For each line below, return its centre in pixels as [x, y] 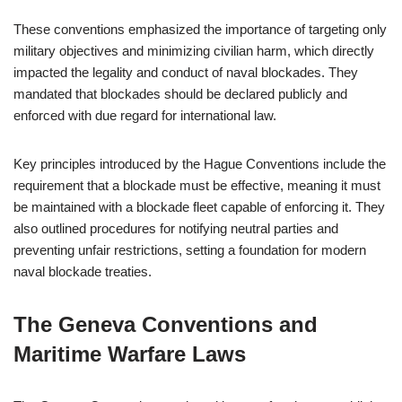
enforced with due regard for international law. [145, 115]
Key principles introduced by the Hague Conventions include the [200, 164]
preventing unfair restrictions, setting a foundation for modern [190, 250]
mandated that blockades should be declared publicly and [180, 94]
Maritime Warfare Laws [130, 354]
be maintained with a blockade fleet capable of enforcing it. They [199, 207]
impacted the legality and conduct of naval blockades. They [186, 72]
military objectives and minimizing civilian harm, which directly [194, 51]
